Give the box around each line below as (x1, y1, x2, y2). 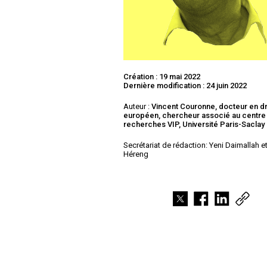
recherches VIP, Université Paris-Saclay (123, 119, 265, 129)
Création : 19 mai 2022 (123, 72, 201, 81)
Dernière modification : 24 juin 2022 (123, 80, 247, 90)
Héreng (123, 149, 149, 159)
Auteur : (123, 101, 152, 111)
